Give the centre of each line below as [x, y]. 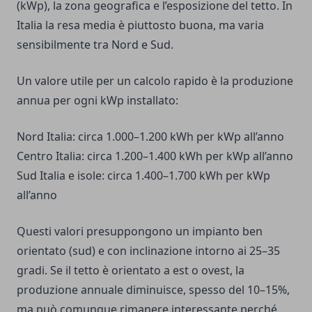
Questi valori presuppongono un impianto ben [140, 232]
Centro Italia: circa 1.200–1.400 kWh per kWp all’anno [155, 156]
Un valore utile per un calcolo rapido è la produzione [155, 81]
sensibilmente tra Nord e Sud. [95, 45]
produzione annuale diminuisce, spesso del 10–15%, [153, 290]
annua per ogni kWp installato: [97, 101]
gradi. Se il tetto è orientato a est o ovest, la [131, 271]
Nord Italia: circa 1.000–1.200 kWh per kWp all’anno [150, 137]
